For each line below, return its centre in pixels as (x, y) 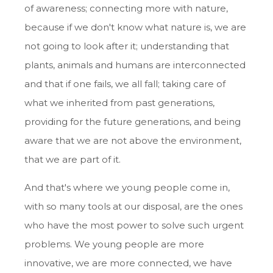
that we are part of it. (73, 160)
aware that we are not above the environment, (133, 141)
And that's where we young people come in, (127, 188)
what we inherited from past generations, (119, 103)
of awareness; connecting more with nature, (126, 9)
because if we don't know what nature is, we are (135, 27)
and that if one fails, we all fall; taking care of (125, 84)
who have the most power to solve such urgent (134, 225)
